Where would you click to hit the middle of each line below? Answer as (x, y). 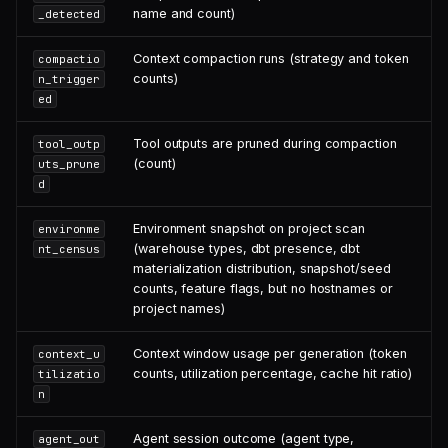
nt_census (69, 249)
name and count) (184, 13)
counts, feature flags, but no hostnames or (263, 288)
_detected (69, 14)
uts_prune (69, 164)
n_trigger (69, 79)
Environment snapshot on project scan (249, 228)
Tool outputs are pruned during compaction (265, 143)
